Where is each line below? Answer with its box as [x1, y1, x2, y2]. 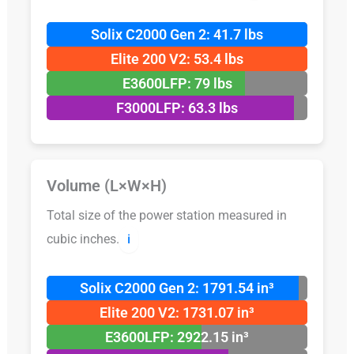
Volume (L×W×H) [46, 176, 167, 196]
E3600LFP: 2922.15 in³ [105, 328, 249, 345]
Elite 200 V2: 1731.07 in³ [100, 303, 254, 321]
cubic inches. [46, 232, 119, 247]
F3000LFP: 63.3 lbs [116, 100, 238, 117]
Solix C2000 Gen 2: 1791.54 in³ [80, 279, 274, 296]
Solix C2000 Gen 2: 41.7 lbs [91, 26, 263, 43]
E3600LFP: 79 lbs [122, 75, 232, 92]
